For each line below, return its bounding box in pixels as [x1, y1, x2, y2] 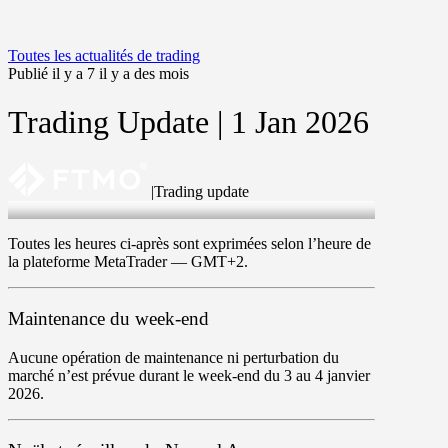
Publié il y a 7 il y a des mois [8, 64, 189, 82]
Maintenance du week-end [8, 308, 209, 330]
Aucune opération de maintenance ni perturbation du [8, 348, 339, 366]
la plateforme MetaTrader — [8, 253, 191, 271]
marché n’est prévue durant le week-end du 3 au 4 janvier [8, 366, 370, 384]
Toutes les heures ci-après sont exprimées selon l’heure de [8, 235, 371, 253]
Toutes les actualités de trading [8, 46, 200, 64]
